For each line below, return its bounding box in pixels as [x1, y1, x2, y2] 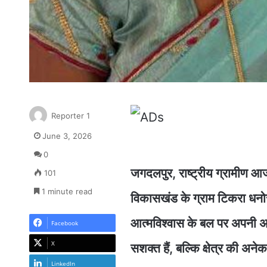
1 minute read [39, 187, 92, 197]
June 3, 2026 [42, 131, 92, 141]
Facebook [51, 219, 78, 228]
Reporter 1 [51, 111, 90, 121]
